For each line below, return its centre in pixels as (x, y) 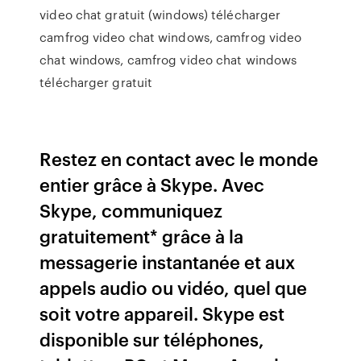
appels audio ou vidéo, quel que (174, 287)
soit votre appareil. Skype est (162, 313)
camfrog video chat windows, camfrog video (171, 37)
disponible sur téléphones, (152, 339)
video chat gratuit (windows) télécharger (160, 15)
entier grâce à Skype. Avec (152, 184)
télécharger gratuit (96, 82)
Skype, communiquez (131, 210)
